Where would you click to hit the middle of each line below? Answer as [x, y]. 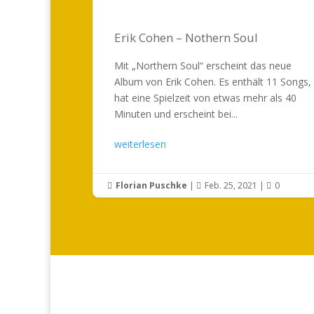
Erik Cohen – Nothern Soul [186, 37]
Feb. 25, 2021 [231, 185]
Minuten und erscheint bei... [176, 114]
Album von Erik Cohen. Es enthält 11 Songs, [213, 81]
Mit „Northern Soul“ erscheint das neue [203, 65]
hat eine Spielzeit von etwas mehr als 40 [205, 97]
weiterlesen [140, 144]
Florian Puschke [151, 185]
